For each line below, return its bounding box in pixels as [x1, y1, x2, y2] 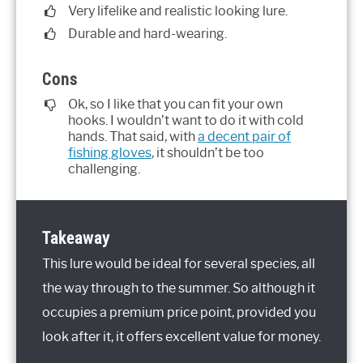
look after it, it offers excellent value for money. [42, 328, 321, 344]
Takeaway [42, 226, 110, 249]
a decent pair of [198, 128, 291, 144]
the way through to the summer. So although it [42, 280, 315, 296]
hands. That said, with [68, 128, 198, 144]
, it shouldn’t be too [152, 144, 264, 160]
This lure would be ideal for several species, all [42, 255, 315, 271]
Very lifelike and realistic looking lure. [68, 3, 288, 19]
